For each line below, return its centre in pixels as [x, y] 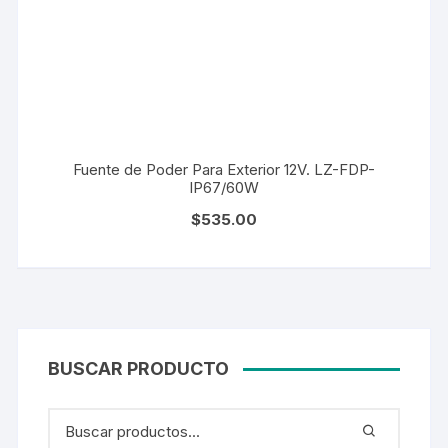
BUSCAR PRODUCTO [139, 369]
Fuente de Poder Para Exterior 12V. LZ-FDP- [223, 170]
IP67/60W [223, 188]
